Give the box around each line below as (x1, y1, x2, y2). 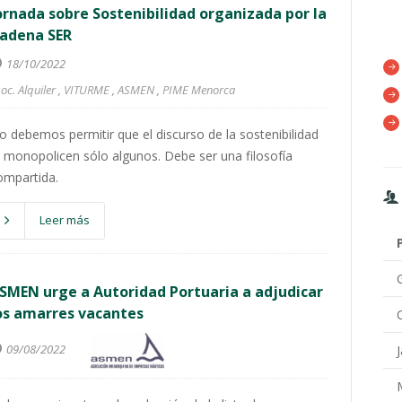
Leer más (39, 212, 90, 228)
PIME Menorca (162, 82, 235, 98)
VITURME (64, 82, 109, 98)
